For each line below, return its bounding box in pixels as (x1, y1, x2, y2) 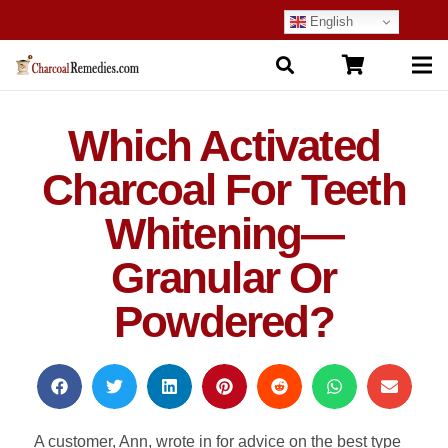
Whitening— (104, 209, 344, 258)
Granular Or (111, 253, 337, 302)
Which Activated (68, 121, 380, 170)
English (305, 13, 353, 29)
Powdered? (114, 297, 334, 346)
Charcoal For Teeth (42, 165, 406, 214)
